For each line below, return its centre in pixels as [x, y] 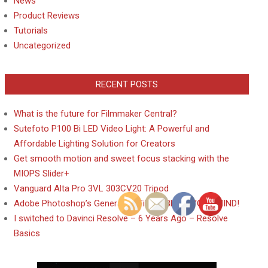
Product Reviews [47, 16]
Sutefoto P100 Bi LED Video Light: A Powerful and [112, 129]
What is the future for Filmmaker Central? [95, 114]
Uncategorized [42, 45]
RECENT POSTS [127, 84]
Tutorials [31, 31]
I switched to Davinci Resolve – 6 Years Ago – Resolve [121, 218]
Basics [27, 233]
